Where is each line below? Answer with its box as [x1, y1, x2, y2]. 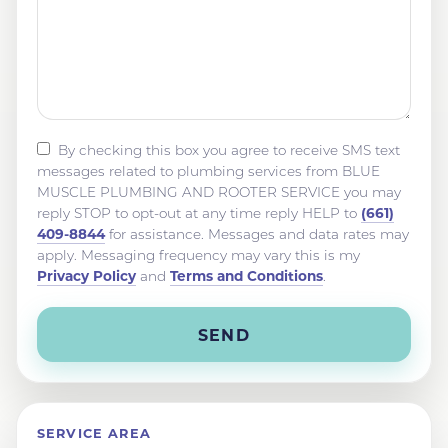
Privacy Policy [37, 265, 136, 285]
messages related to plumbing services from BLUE [37, 161, 380, 180]
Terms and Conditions [170, 265, 323, 285]
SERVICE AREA [37, 424, 151, 442]
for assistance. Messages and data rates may [105, 224, 409, 243]
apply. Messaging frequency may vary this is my [37, 245, 360, 264]
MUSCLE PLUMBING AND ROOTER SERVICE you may [37, 182, 401, 201]
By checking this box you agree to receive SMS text [58, 140, 400, 159]
